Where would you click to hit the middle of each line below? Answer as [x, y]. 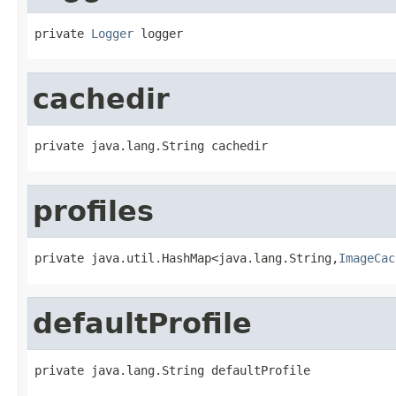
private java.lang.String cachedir [151, 145]
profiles [93, 211]
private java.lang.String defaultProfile [172, 370]
